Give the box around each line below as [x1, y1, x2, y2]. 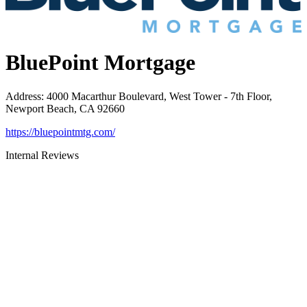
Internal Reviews [5, 149, 79, 161]
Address [5, 90, 41, 102]
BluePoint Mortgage [5, 50, 195, 75]
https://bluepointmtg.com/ [5, 125, 115, 138]
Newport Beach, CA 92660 [5, 102, 125, 114]
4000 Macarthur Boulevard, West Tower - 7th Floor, [47, 90, 272, 102]
